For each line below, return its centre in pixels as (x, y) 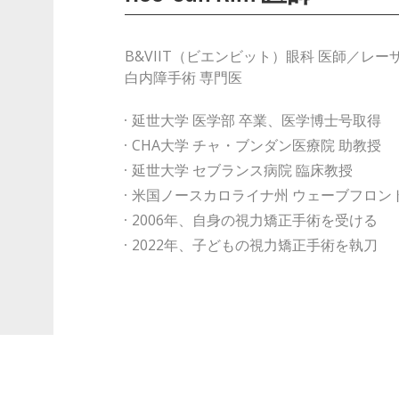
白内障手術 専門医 (183, 77)
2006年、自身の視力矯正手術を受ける (254, 220)
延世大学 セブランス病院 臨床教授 (242, 170)
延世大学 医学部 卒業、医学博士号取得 (256, 120)
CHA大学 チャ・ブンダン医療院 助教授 (256, 145)
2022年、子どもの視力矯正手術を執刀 (254, 245)
